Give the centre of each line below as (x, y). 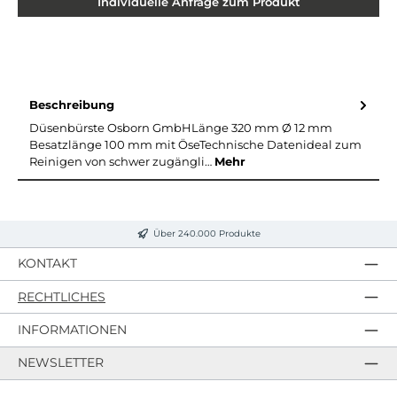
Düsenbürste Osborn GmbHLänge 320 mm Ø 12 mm (181, 128)
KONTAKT (47, 264)
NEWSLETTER (61, 363)
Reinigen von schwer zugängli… (122, 162)
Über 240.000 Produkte (206, 234)
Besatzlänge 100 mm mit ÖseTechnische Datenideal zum (195, 145)
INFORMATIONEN (72, 329)
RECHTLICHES (62, 296)
